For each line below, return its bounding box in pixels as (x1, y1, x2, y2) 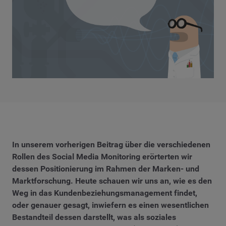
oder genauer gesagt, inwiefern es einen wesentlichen (12, 200, 209, 210)
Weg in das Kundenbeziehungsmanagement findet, (12, 188, 197, 198)
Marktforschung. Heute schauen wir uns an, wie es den (12, 176, 212, 186)
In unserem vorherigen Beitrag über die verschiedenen (12, 140, 210, 150)
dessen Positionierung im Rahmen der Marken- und (12, 164, 199, 174)
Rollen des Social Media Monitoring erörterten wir (12, 152, 192, 162)
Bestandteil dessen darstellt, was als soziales (12, 212, 176, 222)
